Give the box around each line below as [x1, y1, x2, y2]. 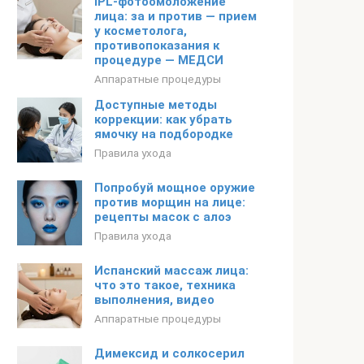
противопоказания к [94, 38, 219, 53]
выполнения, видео [94, 292, 214, 307]
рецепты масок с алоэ [94, 210, 232, 224]
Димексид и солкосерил [94, 346, 245, 361]
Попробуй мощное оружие [94, 180, 255, 195]
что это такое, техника [94, 278, 236, 292]
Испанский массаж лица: [94, 263, 249, 278]
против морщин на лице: [94, 195, 245, 210]
